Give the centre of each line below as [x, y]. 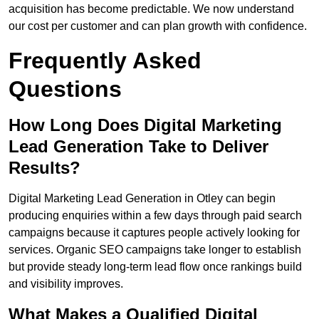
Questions [65, 89]
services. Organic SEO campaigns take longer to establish [155, 250]
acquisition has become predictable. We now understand [151, 9]
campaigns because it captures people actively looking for [154, 233]
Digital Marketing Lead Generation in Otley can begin [142, 199]
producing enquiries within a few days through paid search [155, 216]
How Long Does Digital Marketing [145, 125]
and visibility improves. [66, 284]
